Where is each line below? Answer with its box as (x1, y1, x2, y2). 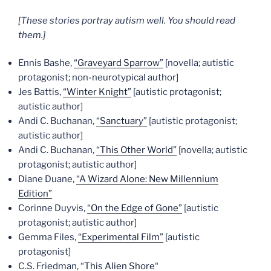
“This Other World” (96, 145, 177, 155)
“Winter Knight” (63, 87, 131, 97)
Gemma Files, (18, 232, 78, 243)
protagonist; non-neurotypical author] (18, 72, 178, 83)
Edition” (18, 188, 52, 199)
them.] (18, 29, 45, 41)
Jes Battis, (18, 87, 63, 97)
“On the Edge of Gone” (87, 203, 182, 214)
